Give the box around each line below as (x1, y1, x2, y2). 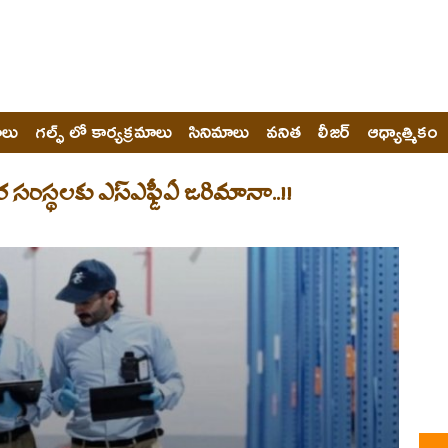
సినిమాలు (189, 113, 249, 149)
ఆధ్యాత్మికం (367, 113, 438, 149)
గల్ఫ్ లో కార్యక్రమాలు (35, 113, 172, 149)
